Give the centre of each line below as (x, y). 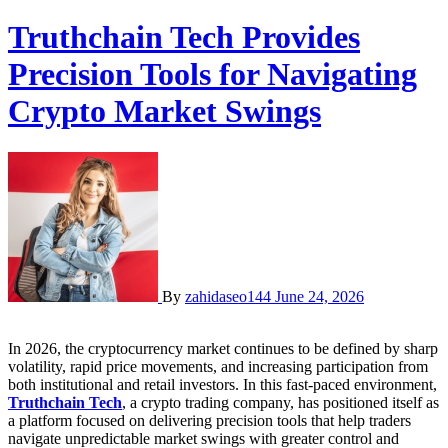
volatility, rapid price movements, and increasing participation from (218, 366)
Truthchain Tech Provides (184, 37)
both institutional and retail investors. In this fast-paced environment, (222, 384)
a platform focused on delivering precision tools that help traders (209, 420)
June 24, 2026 (319, 296)
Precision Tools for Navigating (212, 74)
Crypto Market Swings (164, 111)
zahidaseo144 (230, 296)
